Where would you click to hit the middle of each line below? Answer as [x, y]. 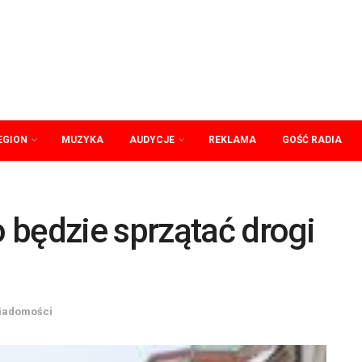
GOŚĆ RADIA [312, 140]
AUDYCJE [152, 140]
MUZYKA [82, 140]
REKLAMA [232, 140]
